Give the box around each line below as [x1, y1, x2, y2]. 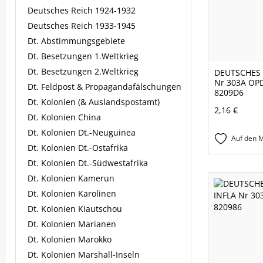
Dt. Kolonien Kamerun [28, 173, 114, 184]
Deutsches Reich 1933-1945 [28, 20, 136, 31]
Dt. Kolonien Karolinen [28, 188, 116, 199]
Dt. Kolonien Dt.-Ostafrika [28, 142, 128, 153]
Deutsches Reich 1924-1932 [28, 5, 136, 16]
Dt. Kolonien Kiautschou [28, 203, 122, 214]
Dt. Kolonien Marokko [28, 234, 112, 245]
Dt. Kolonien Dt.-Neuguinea [28, 127, 136, 138]
